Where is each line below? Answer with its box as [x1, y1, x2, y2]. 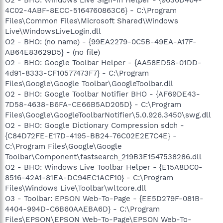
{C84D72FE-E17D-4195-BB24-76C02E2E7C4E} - [5, 131, 177, 140]
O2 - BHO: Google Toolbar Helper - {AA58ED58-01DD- [5, 58, 202, 67]
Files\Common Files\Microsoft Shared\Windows [5, 16, 178, 25]
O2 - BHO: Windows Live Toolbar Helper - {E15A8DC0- [5, 162, 203, 172]
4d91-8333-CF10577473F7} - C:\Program [5, 68, 149, 78]
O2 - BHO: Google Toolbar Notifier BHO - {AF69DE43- [5, 89, 200, 99]
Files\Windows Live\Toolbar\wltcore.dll [5, 183, 146, 193]
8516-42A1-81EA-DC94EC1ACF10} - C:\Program [5, 173, 173, 182]
